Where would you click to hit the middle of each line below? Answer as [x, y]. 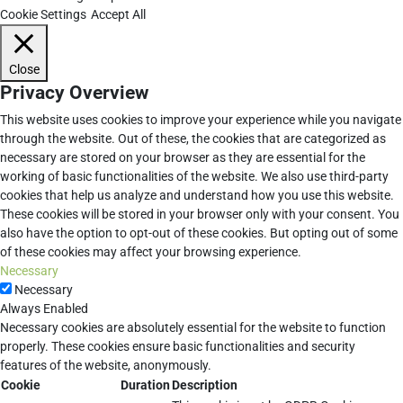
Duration [145, 385]
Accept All [118, 15]
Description [205, 385]
